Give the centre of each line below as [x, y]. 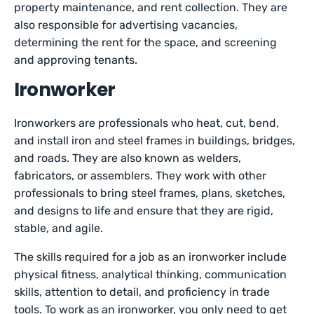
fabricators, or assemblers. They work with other [141, 176]
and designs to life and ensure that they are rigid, [144, 211]
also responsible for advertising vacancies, [126, 25]
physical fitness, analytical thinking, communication [151, 275]
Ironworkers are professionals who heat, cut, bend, [147, 123]
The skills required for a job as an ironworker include [151, 257]
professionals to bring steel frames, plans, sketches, [150, 193]
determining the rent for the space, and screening [146, 43]
